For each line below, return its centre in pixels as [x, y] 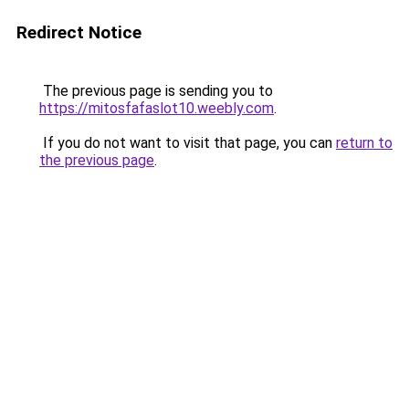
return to [364, 143]
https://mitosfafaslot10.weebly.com [157, 108]
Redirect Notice [79, 32]
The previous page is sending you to [156, 91]
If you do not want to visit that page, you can [188, 143]
